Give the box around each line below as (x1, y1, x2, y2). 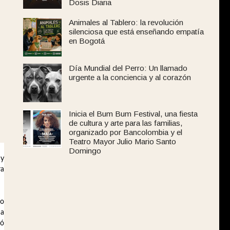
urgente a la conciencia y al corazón (69, 73, 191, 82)
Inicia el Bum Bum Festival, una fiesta (69, 109, 198, 119)
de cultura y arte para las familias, (69, 119, 183, 128)
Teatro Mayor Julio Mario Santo (69, 137, 176, 146)
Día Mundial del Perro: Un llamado (69, 64, 187, 73)
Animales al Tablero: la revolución (69, 18, 183, 27)
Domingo (69, 146, 101, 156)
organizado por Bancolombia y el (69, 128, 182, 137)
